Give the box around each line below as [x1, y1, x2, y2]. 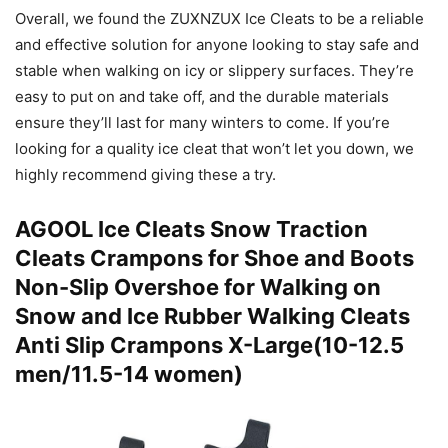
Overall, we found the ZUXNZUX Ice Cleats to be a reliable [15, 9, 424, 29]
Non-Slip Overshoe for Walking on [15, 274, 381, 301]
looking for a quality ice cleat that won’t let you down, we [15, 139, 414, 159]
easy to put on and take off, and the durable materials [15, 87, 389, 107]
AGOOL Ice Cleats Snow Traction [15, 216, 368, 243]
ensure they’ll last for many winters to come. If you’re [15, 113, 390, 133]
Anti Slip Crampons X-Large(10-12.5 [15, 332, 404, 359]
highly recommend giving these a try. [15, 165, 276, 185]
